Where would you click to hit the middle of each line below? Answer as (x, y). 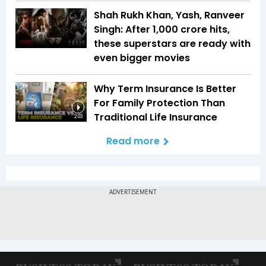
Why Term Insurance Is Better (165, 88)
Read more (133, 141)
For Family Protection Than (159, 103)
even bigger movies (142, 58)
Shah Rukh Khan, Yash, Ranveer (169, 15)
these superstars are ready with (172, 43)
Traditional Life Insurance (156, 117)
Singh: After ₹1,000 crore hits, (162, 29)
